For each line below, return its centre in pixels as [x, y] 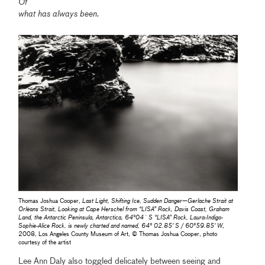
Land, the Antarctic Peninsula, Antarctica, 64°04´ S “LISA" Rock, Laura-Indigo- [121, 218]
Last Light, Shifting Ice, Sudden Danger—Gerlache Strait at [158, 201]
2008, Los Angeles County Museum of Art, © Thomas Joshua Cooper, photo [118, 235]
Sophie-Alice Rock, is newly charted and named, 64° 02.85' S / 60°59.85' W [121, 226]
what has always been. [59, 14]
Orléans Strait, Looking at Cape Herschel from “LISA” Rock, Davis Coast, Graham [124, 210]
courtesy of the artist [45, 243]
